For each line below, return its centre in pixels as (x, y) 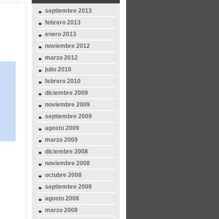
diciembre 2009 (66, 93)
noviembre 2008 (67, 163)
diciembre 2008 (66, 152)
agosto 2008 (62, 198)
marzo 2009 (61, 140)
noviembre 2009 (67, 105)
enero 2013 (61, 34)
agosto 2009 (62, 128)
